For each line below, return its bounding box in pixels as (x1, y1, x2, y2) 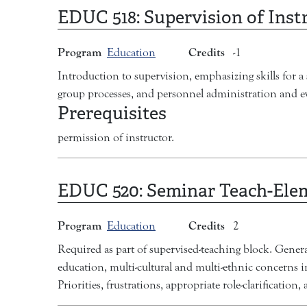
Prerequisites (58, 101, 167, 125)
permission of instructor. (58, 131, 174, 145)
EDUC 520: (58, 179, 147, 203)
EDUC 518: (58, 5, 144, 29)
